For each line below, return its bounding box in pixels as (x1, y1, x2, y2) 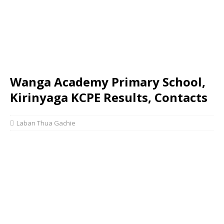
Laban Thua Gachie (16, 118, 75, 127)
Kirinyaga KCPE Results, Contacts (10, 89, 207, 105)
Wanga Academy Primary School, (10, 73, 205, 90)
